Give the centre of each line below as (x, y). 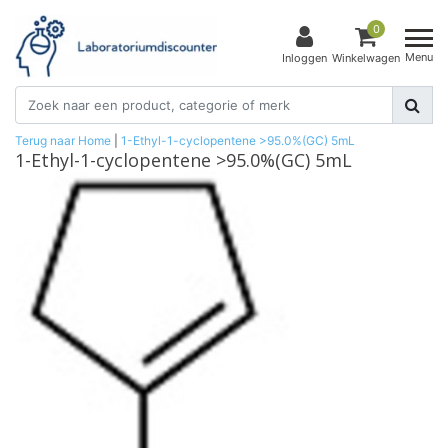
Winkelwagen (366, 58)
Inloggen (304, 58)
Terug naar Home (63, 140)
